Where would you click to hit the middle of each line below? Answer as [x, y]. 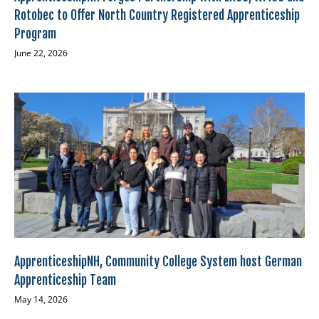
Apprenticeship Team [65, 280]
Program [35, 34]
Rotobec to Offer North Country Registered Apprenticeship [157, 15]
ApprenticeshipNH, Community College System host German [158, 262]
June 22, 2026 [41, 53]
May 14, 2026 [41, 300]
